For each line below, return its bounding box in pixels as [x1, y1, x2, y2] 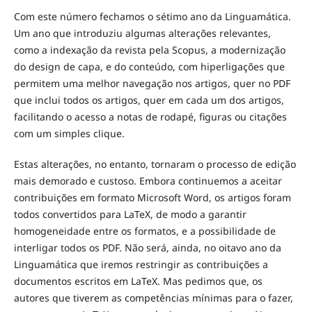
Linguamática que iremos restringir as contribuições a [13, 257, 268, 271]
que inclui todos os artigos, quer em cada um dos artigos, [13, 93, 284, 107]
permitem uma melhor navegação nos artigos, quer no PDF [13, 76, 290, 90]
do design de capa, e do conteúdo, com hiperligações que [13, 59, 285, 73]
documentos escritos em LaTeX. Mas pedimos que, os [13, 274, 263, 288]
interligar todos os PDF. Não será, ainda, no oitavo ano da [13, 240, 281, 254]
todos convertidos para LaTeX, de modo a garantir [13, 207, 247, 221]
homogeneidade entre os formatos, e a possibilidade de [13, 224, 276, 237]
